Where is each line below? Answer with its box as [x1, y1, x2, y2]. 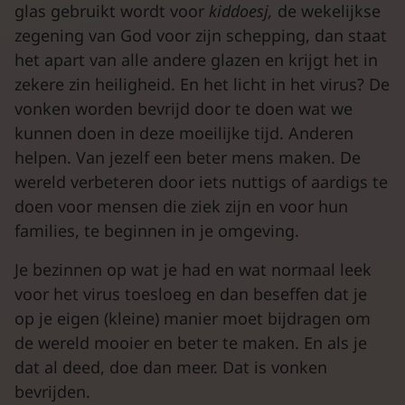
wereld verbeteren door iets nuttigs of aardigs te [14, 171, 388, 193]
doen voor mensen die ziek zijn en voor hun [14, 195, 348, 217]
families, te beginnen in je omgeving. [14, 220, 299, 241]
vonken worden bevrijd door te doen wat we [14, 98, 353, 119]
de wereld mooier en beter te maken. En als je [14, 332, 367, 353]
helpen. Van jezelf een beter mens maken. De [14, 146, 361, 168]
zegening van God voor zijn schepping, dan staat [14, 24, 387, 46]
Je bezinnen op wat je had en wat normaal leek [14, 259, 372, 280]
